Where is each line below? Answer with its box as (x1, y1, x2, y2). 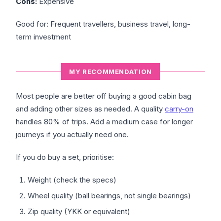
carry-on (165, 104, 193, 114)
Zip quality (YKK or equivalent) (28, 207, 130, 217)
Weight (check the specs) (28, 175, 116, 185)
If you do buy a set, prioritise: (16, 152, 114, 162)
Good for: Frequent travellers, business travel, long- (16, 19, 190, 29)
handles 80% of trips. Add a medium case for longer (16, 117, 193, 127)
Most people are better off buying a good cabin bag (16, 91, 191, 101)
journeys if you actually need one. (16, 130, 129, 140)
